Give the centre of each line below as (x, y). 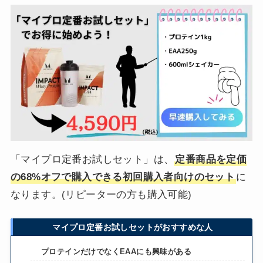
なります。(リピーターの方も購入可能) (101, 195)
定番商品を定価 (211, 160)
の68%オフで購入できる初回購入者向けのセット (123, 177)
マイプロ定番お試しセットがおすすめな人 (133, 227)
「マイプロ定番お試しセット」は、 (92, 160)
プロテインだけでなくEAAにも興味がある (116, 252)
